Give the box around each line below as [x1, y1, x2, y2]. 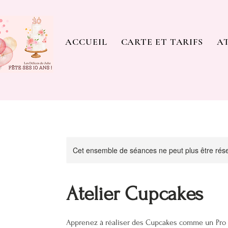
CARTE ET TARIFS [121, 36, 204, 47]
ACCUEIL [65, 36, 107, 47]
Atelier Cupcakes [66, 183, 203, 205]
